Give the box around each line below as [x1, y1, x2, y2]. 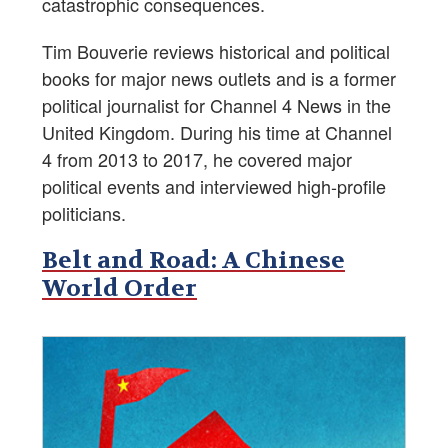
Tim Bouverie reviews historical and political [42, 38, 390, 65]
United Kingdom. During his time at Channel [42, 119, 392, 146]
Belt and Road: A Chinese [42, 245, 345, 277]
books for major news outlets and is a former [42, 65, 396, 92]
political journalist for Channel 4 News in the [42, 92, 391, 119]
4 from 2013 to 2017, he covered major [42, 146, 352, 173]
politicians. [42, 200, 126, 227]
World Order [42, 273, 197, 305]
